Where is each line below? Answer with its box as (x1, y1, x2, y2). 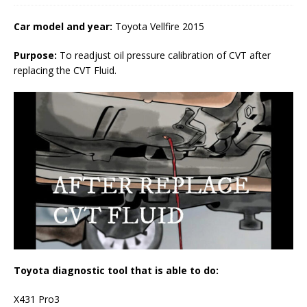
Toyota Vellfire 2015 (112, 20, 204, 34)
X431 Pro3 (14, 292, 60, 306)
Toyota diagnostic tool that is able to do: (14, 263, 219, 277)
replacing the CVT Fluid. (14, 64, 116, 77)
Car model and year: (14, 20, 112, 34)
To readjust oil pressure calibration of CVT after (60, 49, 271, 62)
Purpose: (14, 49, 60, 62)
